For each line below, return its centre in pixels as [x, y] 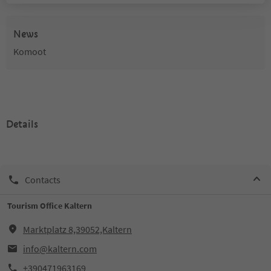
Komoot [30, 51]
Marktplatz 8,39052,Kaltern [77, 229]
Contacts [43, 179]
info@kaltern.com [60, 249]
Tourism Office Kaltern [50, 206]
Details [22, 124]
